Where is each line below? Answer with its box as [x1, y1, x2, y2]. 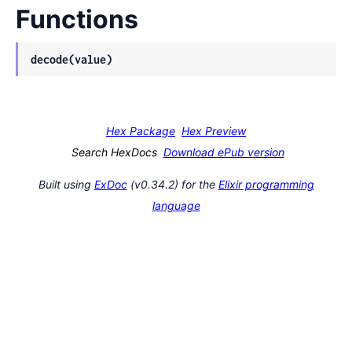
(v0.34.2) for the [126, 177, 218, 191]
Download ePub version [163, 145, 284, 159]
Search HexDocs [71, 145, 157, 159]
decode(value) [31, 52, 112, 66]
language [152, 198, 200, 212]
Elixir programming [218, 177, 314, 191]
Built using [38, 177, 94, 191]
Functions [16, 3, 138, 35]
